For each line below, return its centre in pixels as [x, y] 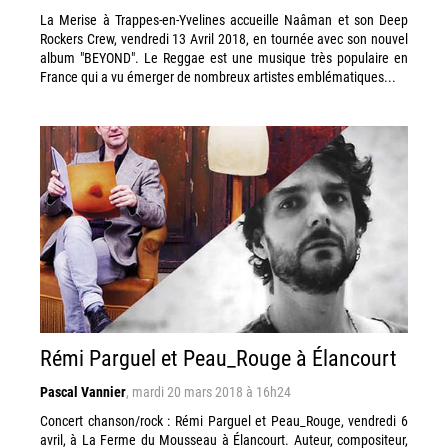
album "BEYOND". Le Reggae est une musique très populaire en [224, 57]
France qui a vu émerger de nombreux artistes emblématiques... [218, 76]
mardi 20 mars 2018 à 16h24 [211, 391]
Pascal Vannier [83, 391]
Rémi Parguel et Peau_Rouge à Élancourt [218, 357]
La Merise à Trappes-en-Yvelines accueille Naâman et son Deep [224, 19]
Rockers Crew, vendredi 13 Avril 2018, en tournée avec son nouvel [224, 38]
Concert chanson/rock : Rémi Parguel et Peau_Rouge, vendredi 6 [224, 420]
